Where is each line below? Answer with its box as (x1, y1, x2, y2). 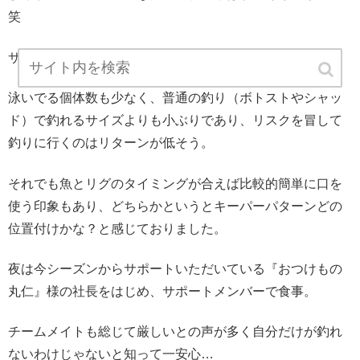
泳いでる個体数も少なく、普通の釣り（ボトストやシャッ (8, 91, 342, 105)
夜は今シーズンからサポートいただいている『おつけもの (8, 262, 342, 276)
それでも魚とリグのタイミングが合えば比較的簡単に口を (8, 176, 342, 190)
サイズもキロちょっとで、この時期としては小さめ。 (8, 50, 317, 64)
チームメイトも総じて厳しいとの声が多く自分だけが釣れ (8, 325, 342, 339)
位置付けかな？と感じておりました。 (8, 221, 227, 235)
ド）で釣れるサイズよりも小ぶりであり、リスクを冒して (8, 113, 342, 128)
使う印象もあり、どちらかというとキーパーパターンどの (8, 198, 342, 213)
